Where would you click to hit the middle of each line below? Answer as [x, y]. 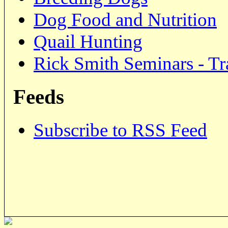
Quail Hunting [88, 42]
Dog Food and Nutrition [125, 20]
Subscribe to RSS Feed [120, 130]
